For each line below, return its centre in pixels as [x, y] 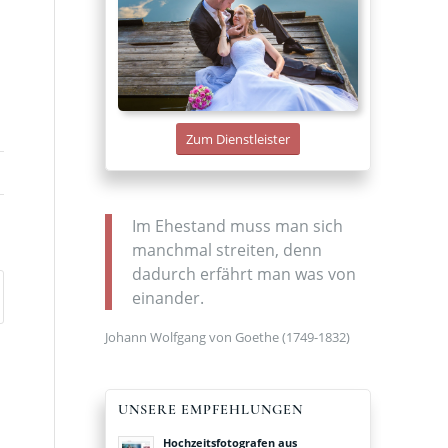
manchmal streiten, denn [227, 250]
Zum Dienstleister [238, 138]
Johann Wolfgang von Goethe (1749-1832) [228, 336]
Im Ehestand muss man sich [238, 226]
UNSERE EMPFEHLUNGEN [211, 409]
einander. [168, 298]
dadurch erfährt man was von [244, 274]
